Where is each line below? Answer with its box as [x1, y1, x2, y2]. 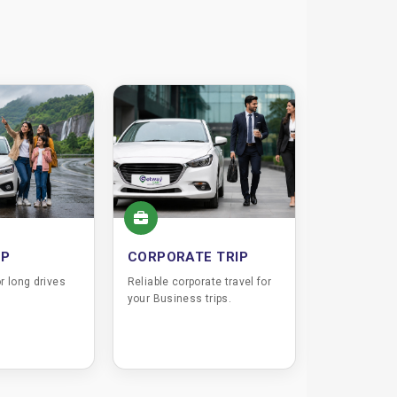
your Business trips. [127, 292, 231, 305]
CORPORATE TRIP [127, 249, 249, 265]
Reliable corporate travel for [127, 276, 272, 288]
